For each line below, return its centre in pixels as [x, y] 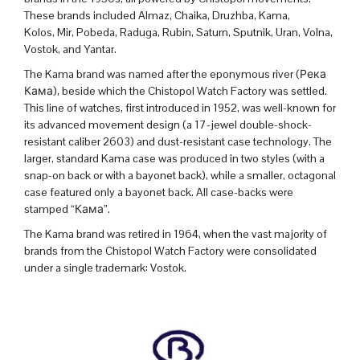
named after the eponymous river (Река [226, 74]
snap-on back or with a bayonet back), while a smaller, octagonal [180, 175]
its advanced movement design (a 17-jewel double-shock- [168, 124]
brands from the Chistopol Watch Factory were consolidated [170, 250]
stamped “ [49, 209]
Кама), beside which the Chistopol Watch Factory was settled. [176, 90]
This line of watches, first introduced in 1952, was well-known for [180, 107]
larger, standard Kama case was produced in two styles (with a [174, 158]
